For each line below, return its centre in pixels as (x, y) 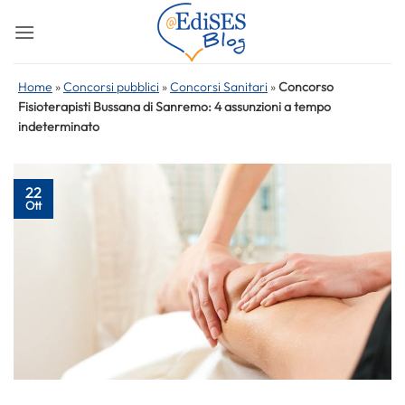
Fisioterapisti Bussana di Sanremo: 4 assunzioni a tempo (174, 107)
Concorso (306, 87)
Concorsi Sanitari (219, 87)
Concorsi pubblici (111, 87)
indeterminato (59, 127)
